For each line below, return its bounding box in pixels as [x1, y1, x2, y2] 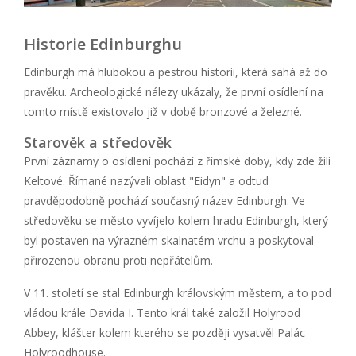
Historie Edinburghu [24, 33, 182, 55]
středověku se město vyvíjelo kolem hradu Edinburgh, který [24, 212, 328, 228]
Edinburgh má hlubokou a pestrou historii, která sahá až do [24, 64, 327, 79]
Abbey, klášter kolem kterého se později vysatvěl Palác [24, 324, 305, 340]
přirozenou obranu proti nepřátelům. [24, 252, 213, 268]
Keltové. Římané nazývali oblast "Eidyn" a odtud [24, 172, 269, 188]
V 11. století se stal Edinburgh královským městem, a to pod [24, 284, 331, 300]
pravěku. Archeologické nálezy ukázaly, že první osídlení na [24, 83, 323, 99]
